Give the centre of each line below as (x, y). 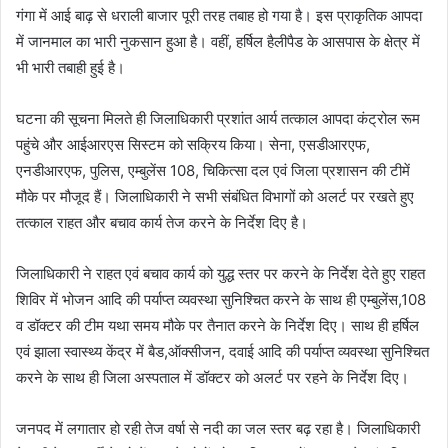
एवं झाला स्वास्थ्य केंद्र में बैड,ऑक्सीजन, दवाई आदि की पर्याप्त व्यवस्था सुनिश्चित (222, 351)
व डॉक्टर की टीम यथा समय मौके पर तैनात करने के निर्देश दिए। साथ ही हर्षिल (217, 325)
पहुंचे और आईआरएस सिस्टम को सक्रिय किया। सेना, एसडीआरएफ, (193, 144)
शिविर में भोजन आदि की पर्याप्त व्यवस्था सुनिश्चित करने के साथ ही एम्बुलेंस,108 (221, 299)
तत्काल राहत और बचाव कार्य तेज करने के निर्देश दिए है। (162, 222)
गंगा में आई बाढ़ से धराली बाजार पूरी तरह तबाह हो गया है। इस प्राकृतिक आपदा (219, 15)
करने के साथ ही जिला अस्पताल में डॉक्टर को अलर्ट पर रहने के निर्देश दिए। (212, 377)
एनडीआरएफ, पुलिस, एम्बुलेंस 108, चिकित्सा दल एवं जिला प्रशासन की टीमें (213, 170)
